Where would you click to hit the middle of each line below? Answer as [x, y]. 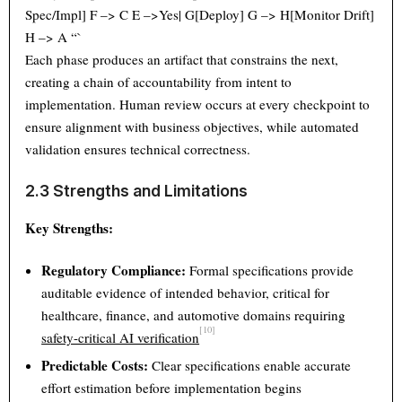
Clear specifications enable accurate [250, 366]
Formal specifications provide [270, 271]
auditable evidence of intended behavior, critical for [186, 293]
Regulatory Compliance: [114, 271]
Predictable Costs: [95, 366]
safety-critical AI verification [121, 338]
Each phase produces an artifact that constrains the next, [182, 59]
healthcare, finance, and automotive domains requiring [194, 315]
